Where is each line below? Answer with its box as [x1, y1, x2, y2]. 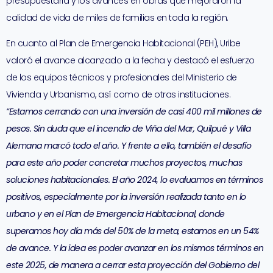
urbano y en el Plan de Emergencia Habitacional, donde [6, 208, 225, 221]
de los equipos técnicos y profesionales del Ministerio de [6, 71, 237, 84]
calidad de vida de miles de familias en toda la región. [6, 11, 229, 24]
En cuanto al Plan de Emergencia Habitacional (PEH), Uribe [6, 37, 241, 50]
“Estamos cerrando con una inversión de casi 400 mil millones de [6, 105, 262, 118]
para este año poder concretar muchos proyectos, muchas [6, 157, 242, 169]
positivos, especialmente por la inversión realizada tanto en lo [6, 191, 246, 204]
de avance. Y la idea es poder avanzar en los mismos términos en [6, 242, 264, 255]
